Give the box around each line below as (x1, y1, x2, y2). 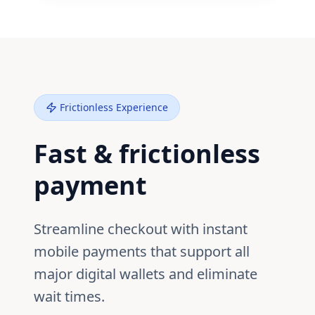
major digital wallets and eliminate (34, 264, 257, 283)
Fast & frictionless (34, 136, 260, 171)
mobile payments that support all (34, 242, 250, 261)
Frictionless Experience (60, 101, 168, 114)
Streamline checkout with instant (34, 219, 247, 238)
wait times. (34, 287, 105, 306)
